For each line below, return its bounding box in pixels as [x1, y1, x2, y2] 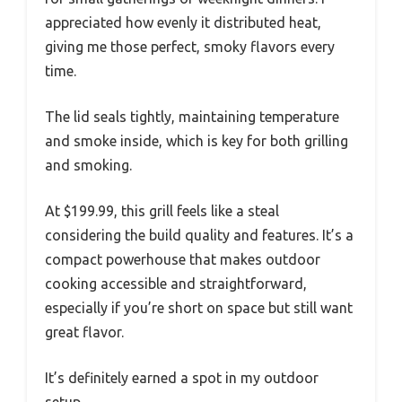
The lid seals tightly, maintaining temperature [45, 108, 339, 125]
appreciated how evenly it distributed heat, [45, 13, 321, 31]
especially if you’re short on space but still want [45, 299, 353, 316]
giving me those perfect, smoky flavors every [45, 38, 335, 55]
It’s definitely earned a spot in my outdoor [45, 369, 319, 386]
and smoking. [45, 156, 132, 173]
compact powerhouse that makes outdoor [45, 250, 320, 267]
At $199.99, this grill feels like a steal [45, 202, 279, 219]
